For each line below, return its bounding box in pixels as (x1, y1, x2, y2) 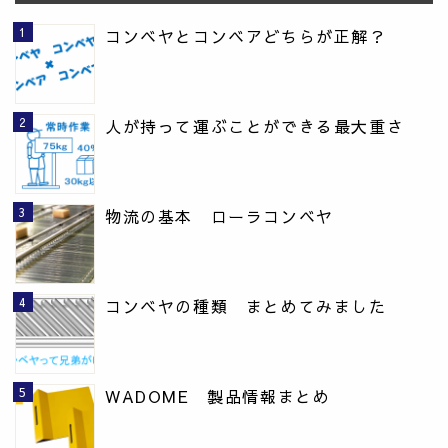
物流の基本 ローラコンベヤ (105, 205, 334, 228)
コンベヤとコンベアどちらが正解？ (105, 25, 387, 48)
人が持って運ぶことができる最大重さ (105, 115, 405, 138)
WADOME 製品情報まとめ (105, 385, 331, 408)
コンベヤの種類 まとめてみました (105, 295, 387, 318)
